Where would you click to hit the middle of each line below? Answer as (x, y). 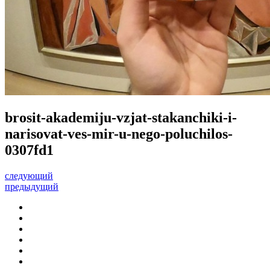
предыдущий (32, 186)
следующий (29, 175)
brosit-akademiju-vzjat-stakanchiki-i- (121, 117)
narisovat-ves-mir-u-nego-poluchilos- (119, 133)
